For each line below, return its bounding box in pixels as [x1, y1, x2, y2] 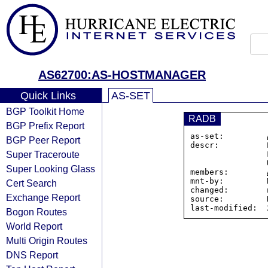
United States [190, 159, 267, 167]
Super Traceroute [6, 149, 80, 160]
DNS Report [6, 249, 58, 260]
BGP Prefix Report [6, 120, 84, 131]
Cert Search [6, 178, 57, 188]
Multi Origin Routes [6, 235, 87, 246]
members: [190, 167, 267, 176]
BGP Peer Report [6, 135, 80, 145]
